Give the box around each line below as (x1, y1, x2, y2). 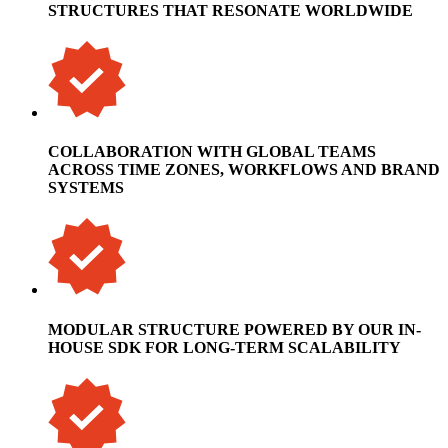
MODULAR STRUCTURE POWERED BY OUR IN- (48, 320, 421, 338)
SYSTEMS (48, 179, 124, 197)
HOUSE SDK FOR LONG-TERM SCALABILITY (48, 338, 401, 356)
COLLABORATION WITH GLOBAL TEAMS (48, 143, 376, 161)
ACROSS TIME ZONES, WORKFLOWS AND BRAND (48, 161, 440, 179)
